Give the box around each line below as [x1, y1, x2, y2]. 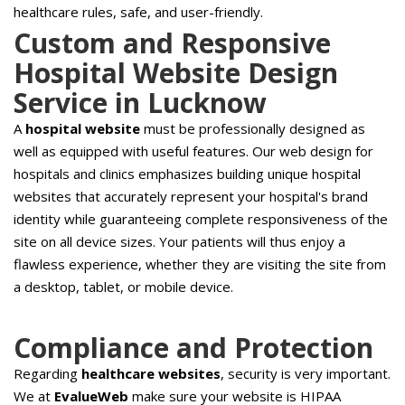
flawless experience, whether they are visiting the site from [14, 255, 386, 273]
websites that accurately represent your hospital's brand [14, 187, 368, 205]
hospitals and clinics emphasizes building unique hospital [14, 165, 361, 183]
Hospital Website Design [14, 54, 338, 91]
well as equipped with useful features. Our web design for [14, 142, 373, 160]
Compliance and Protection [14, 329, 373, 366]
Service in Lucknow [14, 84, 267, 121]
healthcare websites [81, 364, 221, 382]
